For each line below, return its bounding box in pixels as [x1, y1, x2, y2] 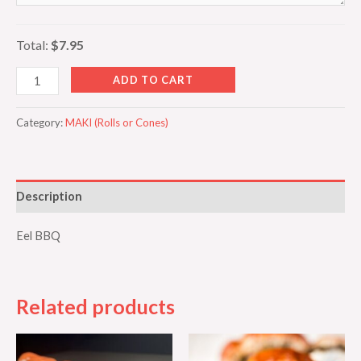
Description [16, 189, 82, 203]
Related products [16, 294, 175, 319]
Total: [16, 36, 51, 52]
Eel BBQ [16, 228, 60, 243]
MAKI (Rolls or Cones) [65, 116, 168, 130]
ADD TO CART [112, 73, 193, 87]
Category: [16, 116, 65, 130]
